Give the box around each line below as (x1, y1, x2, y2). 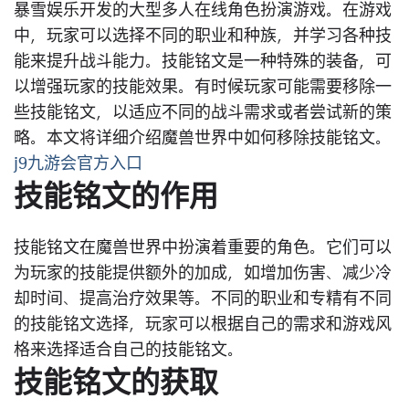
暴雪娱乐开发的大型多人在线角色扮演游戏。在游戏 (14, 3, 392, 19)
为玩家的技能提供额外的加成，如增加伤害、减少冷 (14, 266, 392, 282)
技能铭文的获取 (14, 369, 218, 398)
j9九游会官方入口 (14, 156, 142, 173)
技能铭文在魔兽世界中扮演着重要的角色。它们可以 (14, 240, 392, 257)
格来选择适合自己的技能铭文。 (14, 342, 244, 359)
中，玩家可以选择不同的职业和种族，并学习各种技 (14, 28, 392, 45)
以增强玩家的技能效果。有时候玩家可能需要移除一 (14, 79, 392, 96)
